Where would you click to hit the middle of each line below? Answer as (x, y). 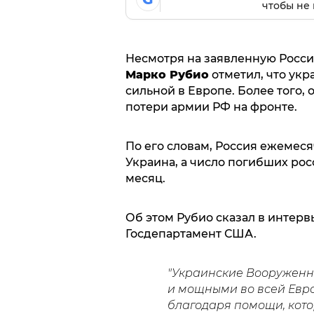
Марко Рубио (167, 75)
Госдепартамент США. (191, 234)
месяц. (146, 178)
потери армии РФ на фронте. (211, 107)
